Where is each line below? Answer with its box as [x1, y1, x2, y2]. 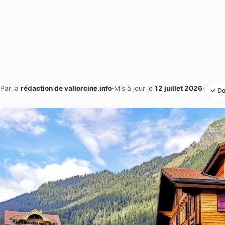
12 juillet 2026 [155, 84, 202, 92]
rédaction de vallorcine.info [21, 84, 112, 92]
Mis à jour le [114, 84, 155, 92]
